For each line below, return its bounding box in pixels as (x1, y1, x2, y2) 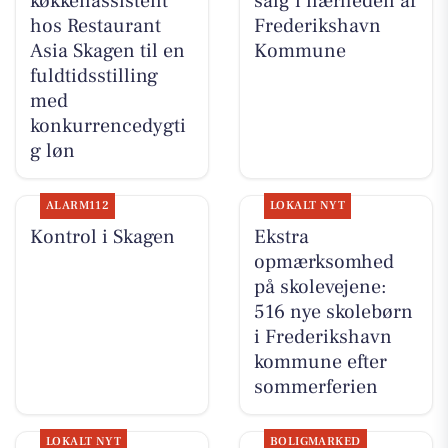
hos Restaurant (29, 12, 161, 39)
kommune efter (253, 349, 387, 376)
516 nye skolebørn (253, 299, 413, 326)
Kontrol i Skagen (29, 224, 175, 251)
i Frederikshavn (253, 324, 392, 351)
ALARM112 (45, 198, 110, 214)
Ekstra (253, 224, 309, 251)
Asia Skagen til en (29, 37, 185, 64)
